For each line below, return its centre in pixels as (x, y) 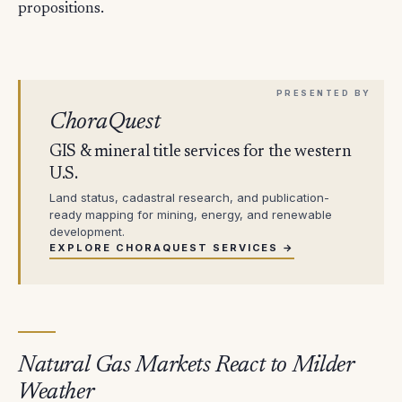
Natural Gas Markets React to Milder (186, 367)
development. (87, 231)
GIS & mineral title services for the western (201, 152)
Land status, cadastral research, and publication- (189, 197)
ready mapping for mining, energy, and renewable (191, 214)
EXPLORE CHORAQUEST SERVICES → (172, 247)
